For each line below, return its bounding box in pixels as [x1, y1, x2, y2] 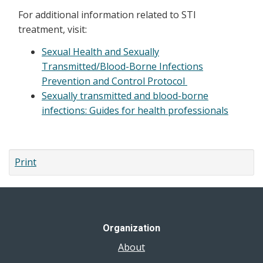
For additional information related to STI [18, 8, 196, 21]
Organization [103, 222, 160, 234]
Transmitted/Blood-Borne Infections [42, 59, 203, 73]
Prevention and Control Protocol [42, 74, 187, 87]
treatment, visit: [18, 23, 87, 36]
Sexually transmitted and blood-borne [42, 89, 208, 102]
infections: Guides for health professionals [42, 103, 228, 117]
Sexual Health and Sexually [42, 45, 159, 58]
